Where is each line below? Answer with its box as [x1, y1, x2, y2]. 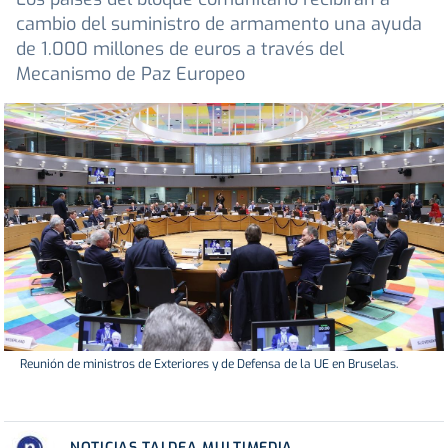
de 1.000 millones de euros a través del [16, 37, 344, 62]
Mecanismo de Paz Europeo [16, 62, 245, 87]
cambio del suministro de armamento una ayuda [16, 12, 422, 37]
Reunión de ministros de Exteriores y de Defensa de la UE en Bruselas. [20, 355, 398, 372]
